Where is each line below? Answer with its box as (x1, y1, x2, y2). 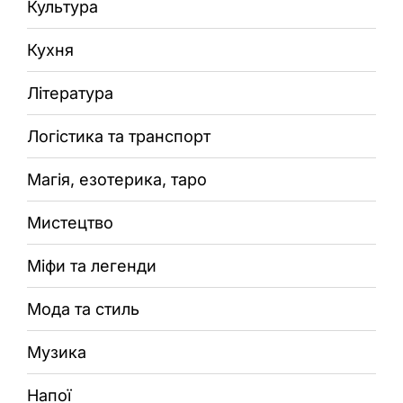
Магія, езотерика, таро (27, 169, 207, 189)
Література (27, 83, 113, 103)
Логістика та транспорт (27, 126, 210, 146)
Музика (27, 342, 86, 362)
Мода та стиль (27, 299, 139, 318)
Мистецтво (27, 212, 113, 232)
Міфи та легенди (27, 255, 157, 275)
